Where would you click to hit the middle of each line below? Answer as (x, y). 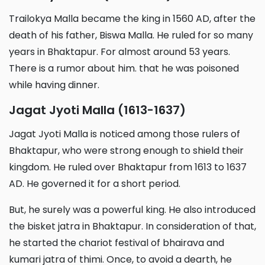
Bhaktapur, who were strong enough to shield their (126, 150)
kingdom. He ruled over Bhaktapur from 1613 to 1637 (128, 167)
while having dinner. (54, 85)
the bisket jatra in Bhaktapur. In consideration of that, (132, 226)
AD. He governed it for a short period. (95, 183)
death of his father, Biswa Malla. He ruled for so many (131, 35)
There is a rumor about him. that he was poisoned (124, 68)
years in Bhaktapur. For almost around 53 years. (119, 51)
